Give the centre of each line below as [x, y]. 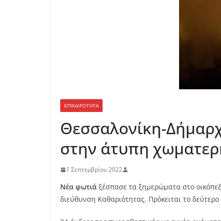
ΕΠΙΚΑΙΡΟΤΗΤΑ [81, 106]
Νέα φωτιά [78, 187]
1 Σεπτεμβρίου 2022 [94, 169]
